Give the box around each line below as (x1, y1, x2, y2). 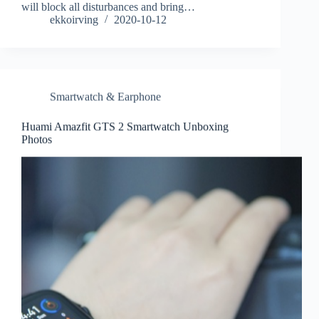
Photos (21, 133, 52, 146)
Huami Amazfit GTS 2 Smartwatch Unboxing (21, 120, 229, 133)
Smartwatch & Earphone (50, 90, 161, 103)
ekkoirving (50, 14, 98, 26)
